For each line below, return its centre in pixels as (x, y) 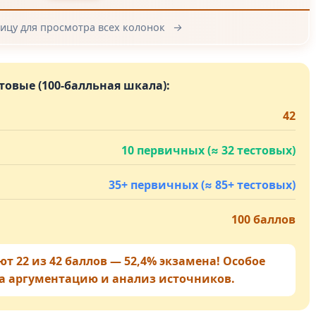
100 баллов (263, 219)
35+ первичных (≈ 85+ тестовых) (202, 185)
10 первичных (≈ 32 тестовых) (208, 150)
